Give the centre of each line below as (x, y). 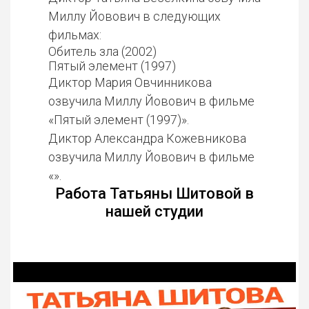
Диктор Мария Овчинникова (130, 82)
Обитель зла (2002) (102, 51)
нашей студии (154, 211)
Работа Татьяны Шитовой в (154, 193)
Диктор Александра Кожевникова (147, 138)
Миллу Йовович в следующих (134, 16)
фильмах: (75, 35)
